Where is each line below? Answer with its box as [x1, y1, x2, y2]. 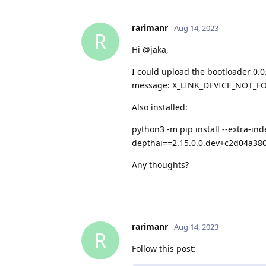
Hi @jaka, [132, 43, 169, 55]
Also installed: [132, 101, 188, 113]
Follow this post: [132, 242, 196, 254]
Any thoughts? [132, 159, 189, 170]
